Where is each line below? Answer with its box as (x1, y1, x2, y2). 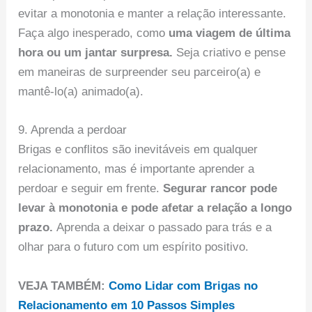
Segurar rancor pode (163, 182, 278, 196)
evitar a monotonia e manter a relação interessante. (18, 7, 287, 21)
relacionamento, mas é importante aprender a (18, 162, 255, 176)
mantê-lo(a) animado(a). (18, 85, 144, 99)
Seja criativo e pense (173, 46, 286, 60)
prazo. (18, 221, 57, 235)
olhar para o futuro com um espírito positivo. (18, 240, 249, 254)
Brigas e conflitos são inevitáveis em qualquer (18, 143, 258, 157)
